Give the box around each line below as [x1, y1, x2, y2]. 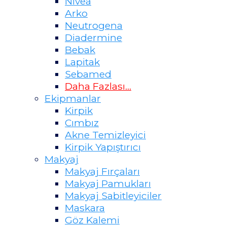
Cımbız [65, 116, 99, 129]
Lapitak [65, 55, 100, 68]
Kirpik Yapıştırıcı [65, 140, 141, 153]
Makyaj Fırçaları [65, 165, 140, 177]
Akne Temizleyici [65, 128, 146, 141]
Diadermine [65, 31, 122, 44]
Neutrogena [65, 19, 123, 31]
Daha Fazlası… [65, 80, 131, 92]
